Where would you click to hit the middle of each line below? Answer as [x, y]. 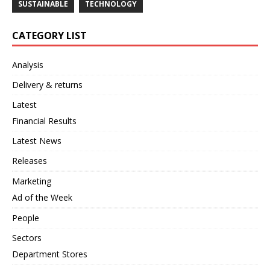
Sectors [27, 238]
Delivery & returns [47, 85]
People [26, 218]
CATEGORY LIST [49, 36]
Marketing [32, 181]
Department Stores [50, 254]
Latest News [37, 141]
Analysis [28, 65]
